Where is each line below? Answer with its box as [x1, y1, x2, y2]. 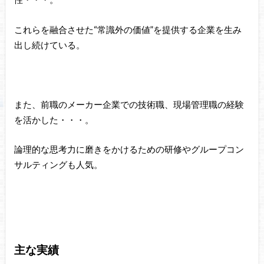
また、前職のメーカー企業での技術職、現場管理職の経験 [14, 98, 244, 110]
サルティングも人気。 [14, 159, 103, 170]
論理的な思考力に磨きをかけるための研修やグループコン [14, 144, 244, 155]
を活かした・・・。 [14, 114, 94, 125]
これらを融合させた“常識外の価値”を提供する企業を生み [14, 24, 242, 35]
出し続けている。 [14, 39, 85, 50]
